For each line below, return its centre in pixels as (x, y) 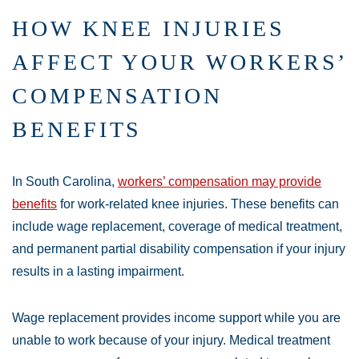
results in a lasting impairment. (98, 271)
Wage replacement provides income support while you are (176, 318)
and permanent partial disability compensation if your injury (179, 249)
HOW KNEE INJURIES (149, 28)
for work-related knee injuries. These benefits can (198, 204)
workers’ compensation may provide (220, 182)
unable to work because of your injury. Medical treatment (171, 340)
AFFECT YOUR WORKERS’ (179, 62)
